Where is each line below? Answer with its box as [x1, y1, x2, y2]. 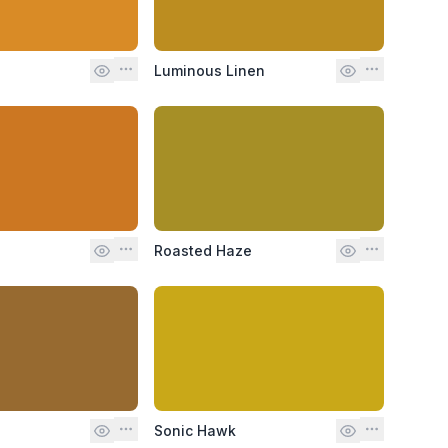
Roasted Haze [153, 241, 252, 259]
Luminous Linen [153, 61, 265, 79]
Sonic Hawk [153, 421, 236, 439]
